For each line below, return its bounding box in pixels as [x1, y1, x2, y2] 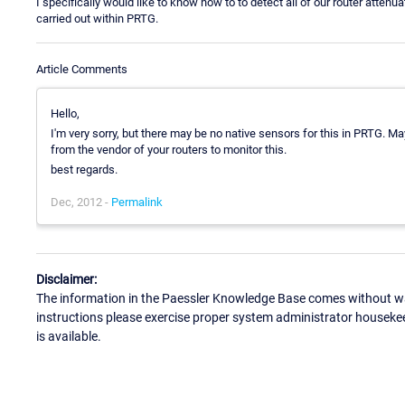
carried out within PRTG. [36, 11, 158, 25]
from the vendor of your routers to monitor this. [51, 142, 287, 156]
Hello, [51, 106, 80, 120]
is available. [36, 329, 101, 344]
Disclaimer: [36, 272, 97, 287]
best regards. [51, 162, 118, 176]
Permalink [111, 194, 163, 209]
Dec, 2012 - [51, 194, 111, 209]
